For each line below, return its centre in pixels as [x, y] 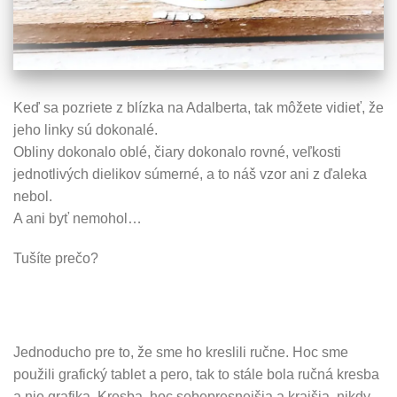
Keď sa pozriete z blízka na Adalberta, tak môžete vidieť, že [198, 107]
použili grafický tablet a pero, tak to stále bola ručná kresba [196, 375]
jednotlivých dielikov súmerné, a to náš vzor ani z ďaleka [190, 174]
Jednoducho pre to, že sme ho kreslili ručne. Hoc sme [181, 353]
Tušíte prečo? [56, 259]
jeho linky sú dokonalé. [86, 129]
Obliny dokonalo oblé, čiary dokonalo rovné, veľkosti [177, 152]
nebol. [33, 196]
